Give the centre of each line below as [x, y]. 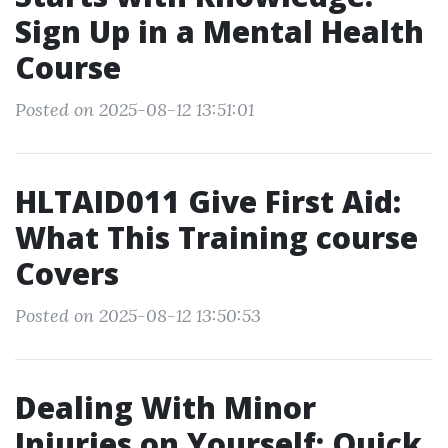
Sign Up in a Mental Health [219, 31]
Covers [67, 273]
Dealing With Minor [165, 407]
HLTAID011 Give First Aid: [208, 201]
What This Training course [216, 237]
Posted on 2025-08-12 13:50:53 [138, 315]
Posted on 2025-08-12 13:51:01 [134, 109]
